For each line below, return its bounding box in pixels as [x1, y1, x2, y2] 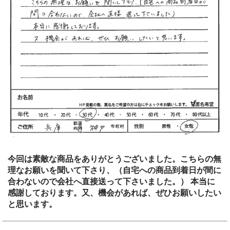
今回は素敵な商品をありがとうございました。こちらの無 [8, 155, 221, 164]
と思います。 [8, 200, 57, 209]
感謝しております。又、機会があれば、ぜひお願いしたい [8, 188, 221, 198]
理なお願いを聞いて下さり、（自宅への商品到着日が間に [8, 166, 221, 175]
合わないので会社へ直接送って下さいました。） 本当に [8, 177, 215, 186]
